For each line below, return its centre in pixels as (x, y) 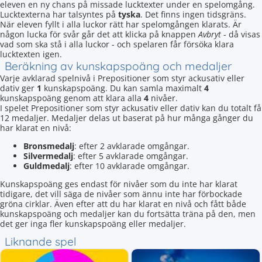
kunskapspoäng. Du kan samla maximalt (123, 88)
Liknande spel (40, 242)
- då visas (241, 34)
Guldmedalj (46, 166)
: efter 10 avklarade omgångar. (130, 166)
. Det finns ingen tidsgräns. (193, 14)
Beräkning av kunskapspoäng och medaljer (118, 66)
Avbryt (210, 34)
